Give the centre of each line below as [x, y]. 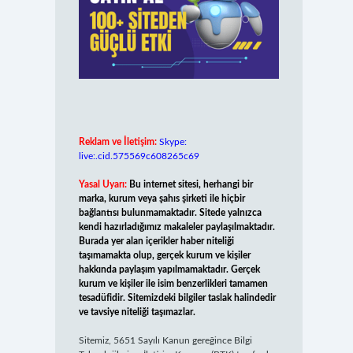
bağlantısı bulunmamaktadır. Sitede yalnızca [170, 213]
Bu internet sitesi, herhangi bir [191, 185]
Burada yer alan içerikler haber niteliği [156, 242]
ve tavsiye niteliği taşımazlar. [137, 312]
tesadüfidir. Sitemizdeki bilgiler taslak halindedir [177, 298]
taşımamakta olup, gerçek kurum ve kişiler [164, 256]
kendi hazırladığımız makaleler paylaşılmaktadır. [176, 227]
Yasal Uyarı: [102, 185]
